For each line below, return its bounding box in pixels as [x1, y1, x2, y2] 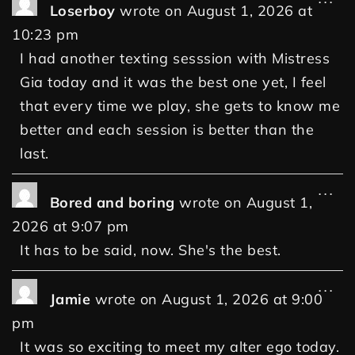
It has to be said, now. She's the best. [20, 241, 281, 260]
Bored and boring [49, 193, 179, 212]
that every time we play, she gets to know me [20, 97, 340, 116]
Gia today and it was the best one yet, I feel [20, 73, 326, 92]
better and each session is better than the [20, 120, 314, 139]
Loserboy [49, 2, 120, 21]
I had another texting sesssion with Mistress [20, 49, 330, 68]
